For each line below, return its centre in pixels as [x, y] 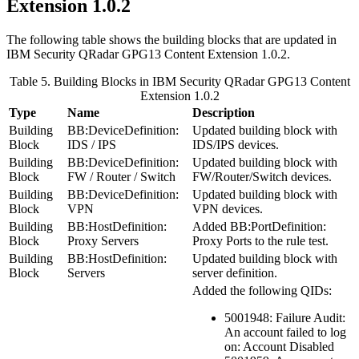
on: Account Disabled [279, 346]
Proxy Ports [222, 240]
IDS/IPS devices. [236, 144]
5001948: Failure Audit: [285, 317]
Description [224, 112]
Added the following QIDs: [262, 290]
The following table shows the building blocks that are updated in [171, 39]
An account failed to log [285, 332]
